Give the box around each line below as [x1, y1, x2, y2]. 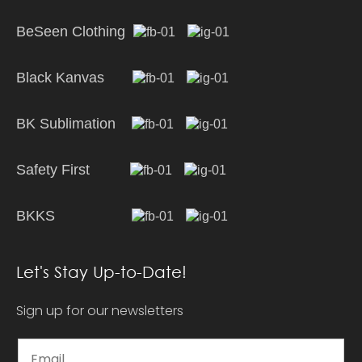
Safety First [16, 162, 130, 178]
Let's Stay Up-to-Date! [16, 262, 187, 281]
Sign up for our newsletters [16, 301, 183, 320]
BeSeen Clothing [16, 23, 133, 40]
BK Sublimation [16, 116, 132, 132]
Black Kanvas [16, 69, 133, 86]
